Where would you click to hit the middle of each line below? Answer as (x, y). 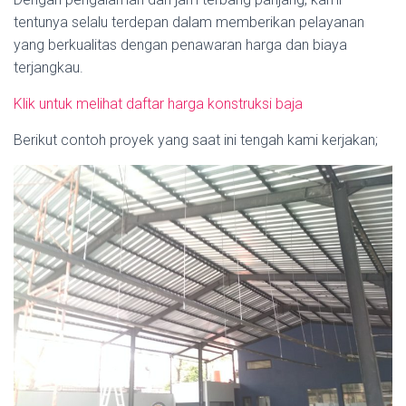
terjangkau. (48, 68)
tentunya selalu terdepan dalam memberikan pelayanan (189, 22)
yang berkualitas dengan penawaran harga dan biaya (180, 45)
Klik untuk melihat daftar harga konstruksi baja (158, 104)
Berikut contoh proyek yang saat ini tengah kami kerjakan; (196, 140)
